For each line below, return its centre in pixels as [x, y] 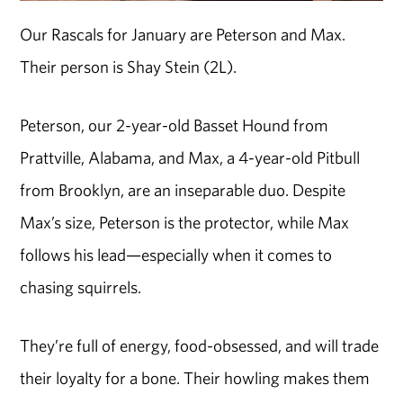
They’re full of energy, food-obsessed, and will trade [200, 345]
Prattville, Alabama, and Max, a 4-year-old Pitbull [190, 157]
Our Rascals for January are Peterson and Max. [184, 35]
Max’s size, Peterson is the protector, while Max [185, 222]
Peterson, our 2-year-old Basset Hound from [175, 125]
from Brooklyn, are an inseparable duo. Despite [183, 190]
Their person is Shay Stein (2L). [129, 67]
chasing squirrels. [81, 287]
